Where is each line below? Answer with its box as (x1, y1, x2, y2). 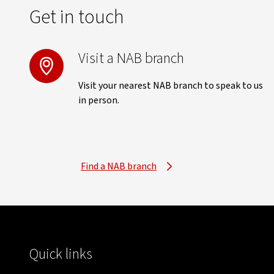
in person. (78, 94, 119, 107)
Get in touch (29, 3, 124, 31)
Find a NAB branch (81, 160, 157, 173)
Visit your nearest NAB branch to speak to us (78, 79, 263, 92)
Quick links (29, 243, 92, 265)
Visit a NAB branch (78, 48, 184, 69)
